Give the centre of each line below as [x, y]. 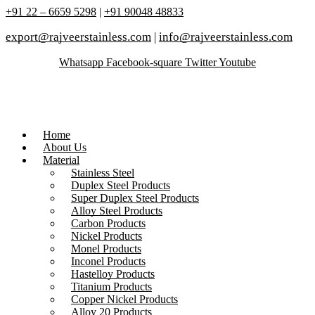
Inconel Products [108, 262]
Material [61, 160]
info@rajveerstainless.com [226, 37]
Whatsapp [81, 62]
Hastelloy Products [113, 274]
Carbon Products [108, 224]
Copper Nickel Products [124, 300]
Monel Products [106, 249]
